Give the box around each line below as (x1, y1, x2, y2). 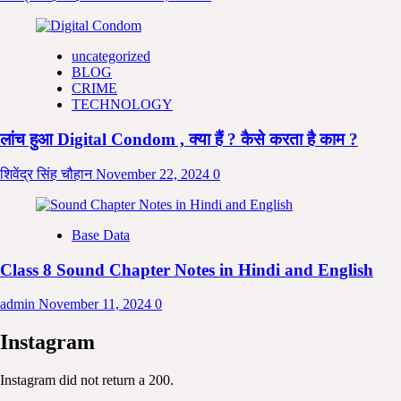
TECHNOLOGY (72, 97, 173, 113)
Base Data (72, 226, 130, 243)
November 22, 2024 (96, 166, 213, 182)
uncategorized (72, 48, 150, 64)
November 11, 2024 (38, 296, 155, 312)
